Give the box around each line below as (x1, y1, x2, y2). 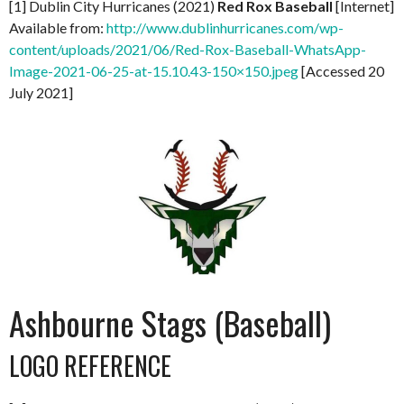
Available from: (9, 18, 106, 36)
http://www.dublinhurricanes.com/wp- (106, 18, 344, 36)
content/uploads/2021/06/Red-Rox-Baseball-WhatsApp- (9, 40, 366, 58)
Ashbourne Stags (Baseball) (9, 298, 331, 346)
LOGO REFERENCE (9, 346, 171, 384)
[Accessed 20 (298, 61, 384, 79)
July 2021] (9, 83, 73, 101)
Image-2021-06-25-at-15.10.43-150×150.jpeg (9, 61, 298, 79)
